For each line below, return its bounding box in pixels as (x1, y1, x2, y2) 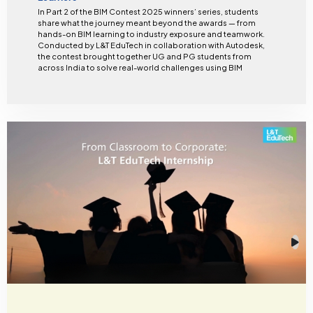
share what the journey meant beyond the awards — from (37, 18, 256, 28)
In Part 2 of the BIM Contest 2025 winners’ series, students (37, 7, 259, 17)
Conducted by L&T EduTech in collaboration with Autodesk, (37, 41, 265, 50)
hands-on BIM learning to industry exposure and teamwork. (37, 29, 265, 39)
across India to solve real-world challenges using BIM (37, 63, 242, 73)
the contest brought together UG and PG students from (37, 52, 252, 61)
